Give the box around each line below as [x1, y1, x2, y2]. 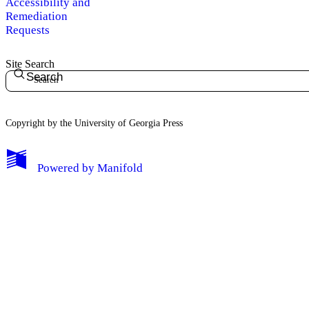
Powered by [37, 161, 94, 175]
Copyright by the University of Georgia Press [6, 117, 183, 128]
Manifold [97, 161, 143, 175]
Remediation [6, 9, 68, 23]
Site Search [6, 57, 54, 70]
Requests [6, 23, 50, 37]
